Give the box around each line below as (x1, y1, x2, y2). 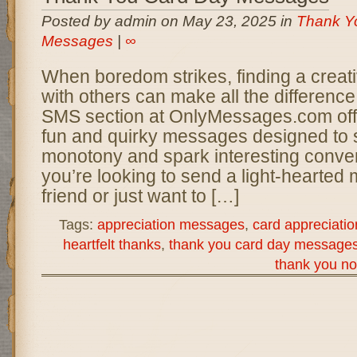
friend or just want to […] (41, 186, 239, 206)
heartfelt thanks (62, 236, 161, 253)
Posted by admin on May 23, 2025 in (41, 13, 296, 29)
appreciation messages (96, 216, 245, 233)
